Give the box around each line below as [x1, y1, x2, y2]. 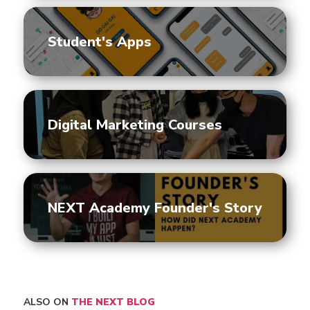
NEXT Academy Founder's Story [48, 198, 262, 217]
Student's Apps [48, 32, 152, 51]
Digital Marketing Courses [48, 115, 222, 134]
